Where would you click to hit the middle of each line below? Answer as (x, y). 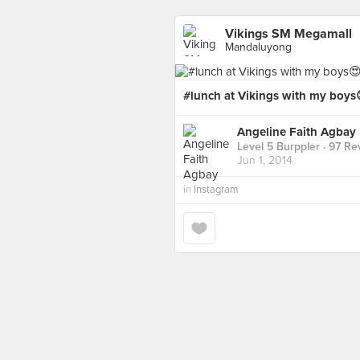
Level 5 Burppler (278, 147)
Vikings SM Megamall (288, 34)
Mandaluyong (258, 47)
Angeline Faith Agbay (297, 132)
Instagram (216, 190)
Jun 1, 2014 (265, 161)
